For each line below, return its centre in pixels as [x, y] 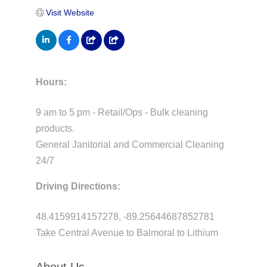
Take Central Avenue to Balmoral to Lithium [127, 232]
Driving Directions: [78, 186]
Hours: [51, 82]
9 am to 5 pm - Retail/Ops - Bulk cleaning [122, 112]
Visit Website [70, 12]
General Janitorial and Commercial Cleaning [130, 144]
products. [55, 128]
